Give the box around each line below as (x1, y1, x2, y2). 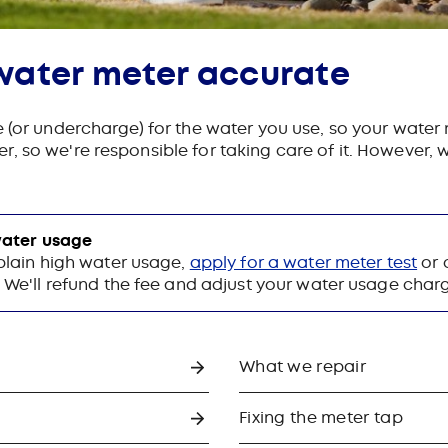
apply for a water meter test (189, 251, 418, 273)
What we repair (239, 355, 367, 377)
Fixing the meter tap (239, 406, 403, 428)
